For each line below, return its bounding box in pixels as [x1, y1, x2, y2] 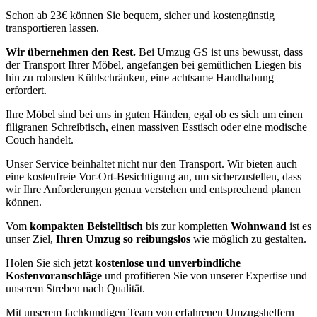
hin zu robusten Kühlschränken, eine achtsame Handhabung [6, 71, 274, 84]
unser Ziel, [6, 233, 56, 246]
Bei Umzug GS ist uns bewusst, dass [136, 46, 303, 59]
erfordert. [6, 84, 47, 97]
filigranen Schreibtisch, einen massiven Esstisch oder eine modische [6, 121, 307, 134]
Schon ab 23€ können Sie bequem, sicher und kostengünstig [6, 9, 275, 22]
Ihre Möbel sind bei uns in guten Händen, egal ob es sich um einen [6, 108, 303, 121]
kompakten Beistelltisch [30, 220, 143, 233]
